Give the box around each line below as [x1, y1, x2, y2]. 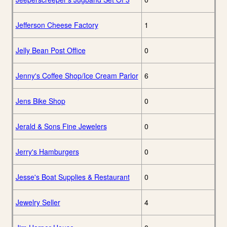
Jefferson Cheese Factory [15, 20, 98, 30]
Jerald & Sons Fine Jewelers [15, 121, 107, 132]
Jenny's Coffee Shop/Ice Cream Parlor [15, 70, 138, 81]
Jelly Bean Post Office [15, 45, 86, 56]
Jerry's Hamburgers [15, 146, 79, 157]
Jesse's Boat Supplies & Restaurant [15, 172, 130, 182]
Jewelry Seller [15, 197, 60, 208]
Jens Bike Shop [15, 96, 65, 106]
